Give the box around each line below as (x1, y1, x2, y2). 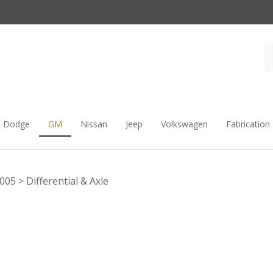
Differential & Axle (26, 174, 108, 188)
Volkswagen (160, 118, 208, 130)
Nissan (80, 118, 107, 130)
